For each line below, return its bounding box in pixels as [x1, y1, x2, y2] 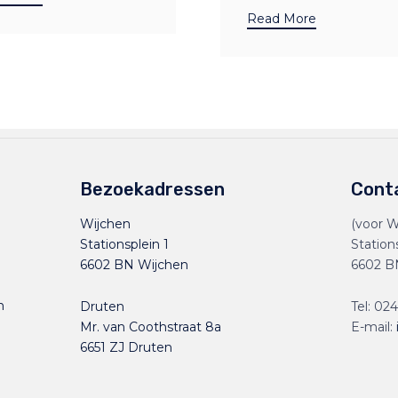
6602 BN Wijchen [80, 257, 189, 274]
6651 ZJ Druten [80, 339, 173, 356]
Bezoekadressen [80, 179, 226, 201]
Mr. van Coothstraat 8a [80, 319, 222, 336]
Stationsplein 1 [80, 236, 170, 253]
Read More [247, 11, 316, 28]
